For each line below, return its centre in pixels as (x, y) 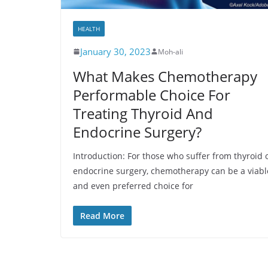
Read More (102, 215)
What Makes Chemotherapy (165, 76)
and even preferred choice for (133, 185)
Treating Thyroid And (143, 113)
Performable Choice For (152, 95)
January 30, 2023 (115, 51)
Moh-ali (170, 51)
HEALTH (89, 28)
